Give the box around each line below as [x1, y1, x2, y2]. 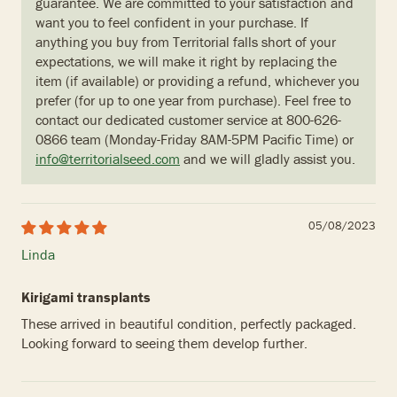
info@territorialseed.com [35, 150, 180, 168]
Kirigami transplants [21, 288, 151, 307]
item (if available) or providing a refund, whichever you [35, 72, 360, 90]
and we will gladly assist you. [180, 150, 355, 168]
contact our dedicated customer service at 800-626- [35, 111, 341, 129]
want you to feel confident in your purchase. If [35, 13, 308, 32]
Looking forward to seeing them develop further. [21, 334, 307, 353]
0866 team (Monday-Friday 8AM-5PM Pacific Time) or [35, 130, 354, 149]
